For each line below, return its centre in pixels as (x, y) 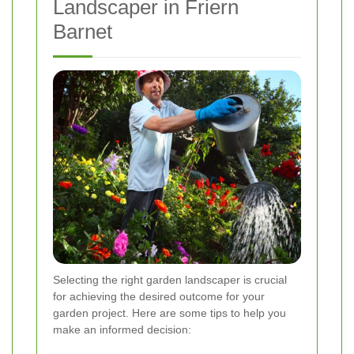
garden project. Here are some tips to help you (169, 313)
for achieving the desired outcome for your (159, 297)
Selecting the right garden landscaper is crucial (170, 280)
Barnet (83, 31)
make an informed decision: (122, 330)
